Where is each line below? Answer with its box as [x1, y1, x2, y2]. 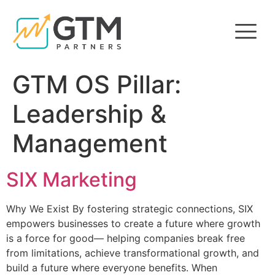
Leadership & [12, 99, 166, 130]
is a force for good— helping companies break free [6, 232, 245, 245]
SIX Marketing [6, 168, 137, 192]
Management [12, 128, 168, 159]
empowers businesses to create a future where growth [6, 217, 260, 230]
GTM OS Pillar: [12, 69, 181, 100]
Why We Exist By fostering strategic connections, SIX [6, 203, 253, 215]
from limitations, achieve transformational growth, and [6, 247, 259, 260]
